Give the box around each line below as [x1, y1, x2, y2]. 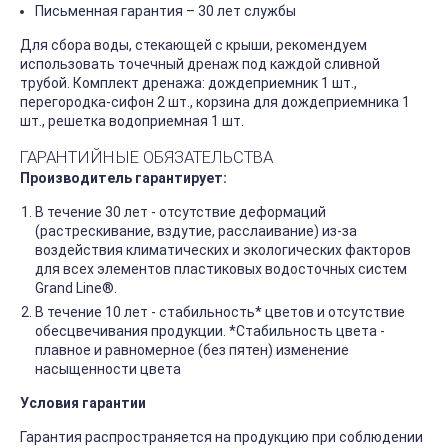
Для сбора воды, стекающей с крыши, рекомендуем [20, 37, 367, 54]
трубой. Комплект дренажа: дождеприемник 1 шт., [20, 75, 357, 92]
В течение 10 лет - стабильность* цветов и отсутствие [35, 304, 405, 321]
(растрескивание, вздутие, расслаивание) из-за [35, 223, 357, 240]
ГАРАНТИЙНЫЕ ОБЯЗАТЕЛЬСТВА [20, 147, 277, 168]
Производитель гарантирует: [20, 170, 227, 187]
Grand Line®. [35, 280, 120, 297]
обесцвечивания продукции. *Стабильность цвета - [35, 323, 385, 340]
